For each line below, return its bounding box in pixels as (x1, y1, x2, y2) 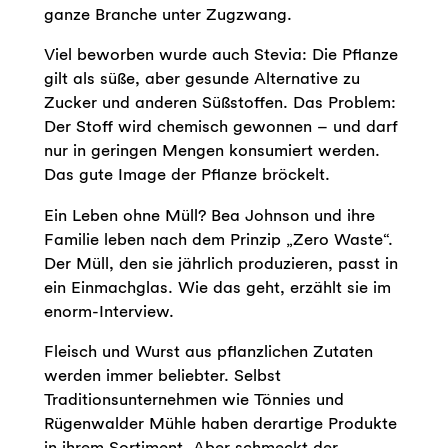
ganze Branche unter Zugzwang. (43, 3, 292, 24)
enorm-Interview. (43, 300, 174, 321)
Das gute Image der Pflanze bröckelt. (43, 164, 330, 185)
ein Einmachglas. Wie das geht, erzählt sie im (43, 276, 391, 297)
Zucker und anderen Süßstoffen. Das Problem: (43, 92, 396, 113)
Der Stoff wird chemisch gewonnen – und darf (43, 116, 398, 137)
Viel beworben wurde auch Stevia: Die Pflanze (43, 44, 398, 65)
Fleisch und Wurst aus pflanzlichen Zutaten (43, 341, 373, 362)
